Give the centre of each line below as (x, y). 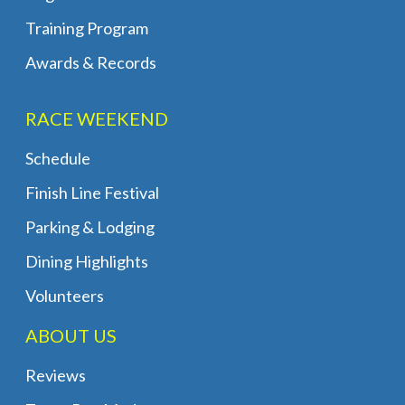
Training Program (87, 28)
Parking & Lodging (90, 226)
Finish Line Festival (92, 192)
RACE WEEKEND (97, 118)
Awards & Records (91, 62)
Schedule (58, 158)
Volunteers (65, 295)
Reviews (56, 375)
